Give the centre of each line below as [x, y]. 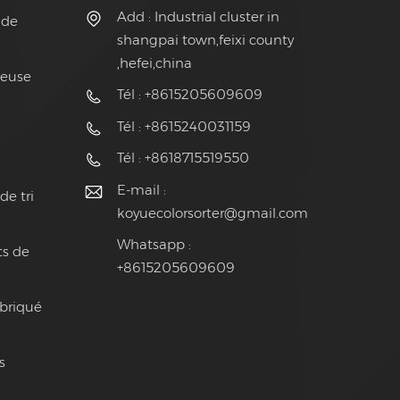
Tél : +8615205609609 [189, 95]
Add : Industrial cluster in [198, 16]
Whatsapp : [154, 245]
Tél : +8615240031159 [183, 126]
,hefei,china [154, 62]
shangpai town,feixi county [205, 39]
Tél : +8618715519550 [183, 158]
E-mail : [141, 189]
